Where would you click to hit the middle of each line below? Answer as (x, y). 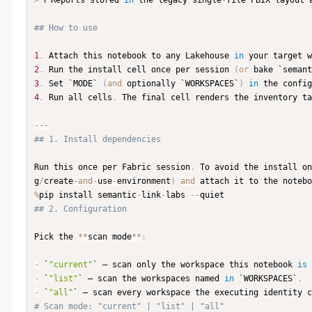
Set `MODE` (73, 84)
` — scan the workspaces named (151, 279)
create (58, 181)
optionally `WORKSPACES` (180, 84)
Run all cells (78, 98)
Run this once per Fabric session (112, 167)
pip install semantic (88, 195)
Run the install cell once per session (139, 70)
